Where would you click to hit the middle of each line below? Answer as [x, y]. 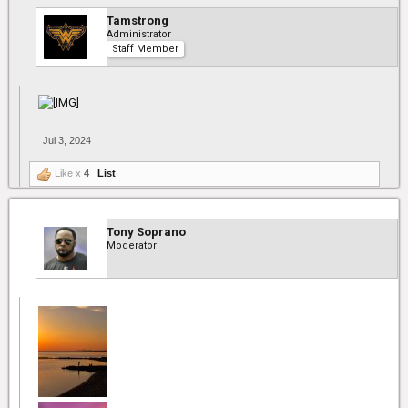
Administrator [139, 34]
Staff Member [145, 49]
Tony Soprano [146, 232]
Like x [68, 173]
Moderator [132, 245]
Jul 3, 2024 [67, 140]
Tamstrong [138, 20]
